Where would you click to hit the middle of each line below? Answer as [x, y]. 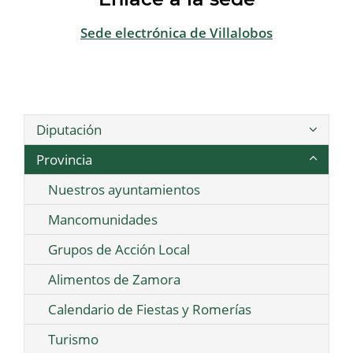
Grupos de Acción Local [119, 250]
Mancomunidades [103, 220]
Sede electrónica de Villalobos [176, 32]
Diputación [69, 130]
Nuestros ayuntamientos [124, 190]
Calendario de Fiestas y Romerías [150, 310]
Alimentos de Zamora [114, 280]
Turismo [73, 340]
